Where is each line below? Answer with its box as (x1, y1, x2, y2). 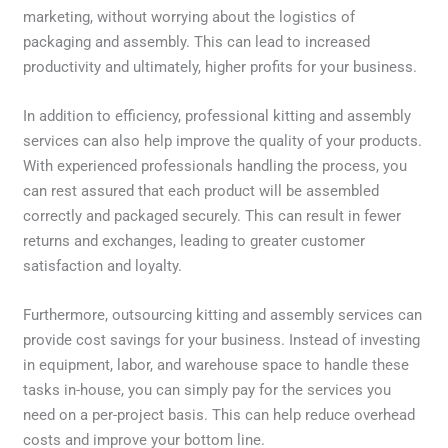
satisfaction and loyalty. (23, 256, 183, 275)
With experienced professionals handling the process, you (23, 156, 408, 175)
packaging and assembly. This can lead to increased (23, 32, 371, 51)
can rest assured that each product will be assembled (23, 181, 380, 200)
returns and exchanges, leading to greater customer (23, 231, 366, 250)
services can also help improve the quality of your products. (23, 131, 423, 150)
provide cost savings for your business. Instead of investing (23, 330, 421, 349)
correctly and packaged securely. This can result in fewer (23, 206, 402, 225)
